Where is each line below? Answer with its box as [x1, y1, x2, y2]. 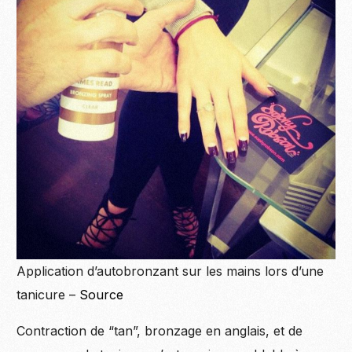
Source [79, 286, 124, 302]
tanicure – [16, 286, 80, 302]
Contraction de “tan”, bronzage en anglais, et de [16, 322, 303, 339]
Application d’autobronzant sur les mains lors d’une [16, 262, 324, 279]
